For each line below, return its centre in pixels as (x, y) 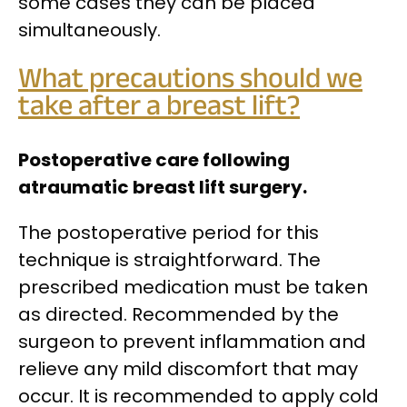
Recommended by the (235, 314)
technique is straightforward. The (169, 259)
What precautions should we (190, 81)
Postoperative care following (154, 159)
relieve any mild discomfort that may (188, 368)
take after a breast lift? (159, 108)
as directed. (75, 314)
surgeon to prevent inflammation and (192, 341)
